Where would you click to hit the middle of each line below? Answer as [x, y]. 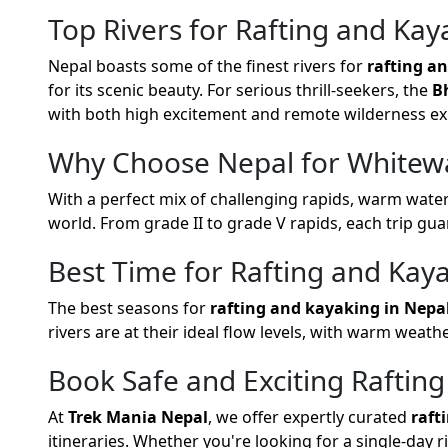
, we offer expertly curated [309, 417]
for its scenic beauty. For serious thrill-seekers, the [240, 90]
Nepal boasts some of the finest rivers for [207, 66]
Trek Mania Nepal [138, 417]
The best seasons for [129, 308]
